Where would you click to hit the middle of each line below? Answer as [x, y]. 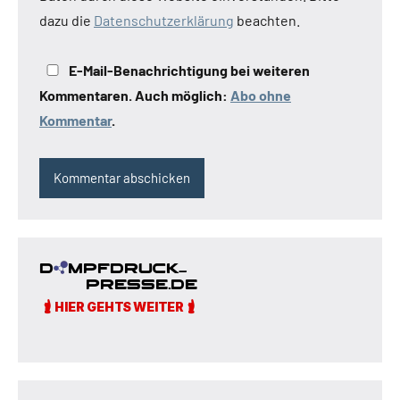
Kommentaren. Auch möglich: [135, 95]
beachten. [267, 20]
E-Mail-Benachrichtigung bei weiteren [188, 70]
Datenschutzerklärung [164, 20]
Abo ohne [261, 95]
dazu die [67, 20]
